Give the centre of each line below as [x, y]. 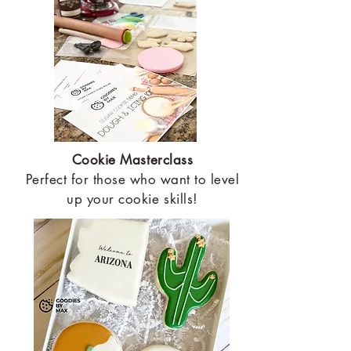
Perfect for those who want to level [132, 179]
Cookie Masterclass [132, 159]
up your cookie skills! [132, 199]
